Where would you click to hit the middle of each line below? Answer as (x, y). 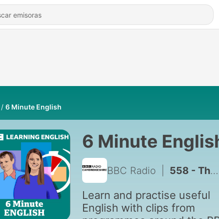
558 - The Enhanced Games (190, 170)
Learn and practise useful (146, 195)
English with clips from (138, 208)
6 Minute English (33, 107)
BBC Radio (131, 170)
